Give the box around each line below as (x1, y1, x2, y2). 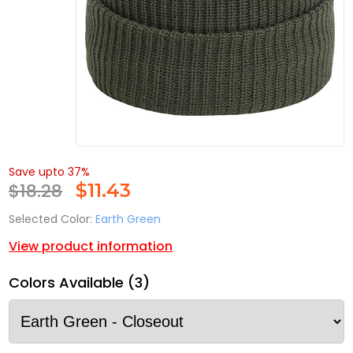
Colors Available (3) (9, 273, 150, 293)
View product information (9, 237, 173, 256)
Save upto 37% (9, 164, 91, 180)
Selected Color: (9, 211, 93, 228)
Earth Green (95, 211, 162, 228)
